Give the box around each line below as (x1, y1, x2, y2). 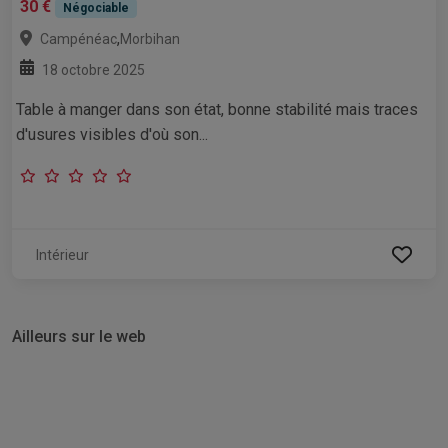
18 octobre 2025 (42, 62, 145, 79)
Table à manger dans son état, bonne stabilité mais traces (16, 100, 418, 120)
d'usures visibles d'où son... (16, 125, 208, 145)
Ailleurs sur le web (12, 327, 146, 347)
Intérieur (36, 247, 89, 264)
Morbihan (120, 31, 180, 48)
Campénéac (40, 31, 117, 48)
